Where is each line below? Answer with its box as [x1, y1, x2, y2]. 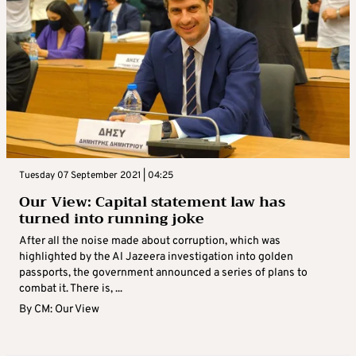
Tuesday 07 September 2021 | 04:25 [19, 169, 173, 183]
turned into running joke [19, 206, 204, 232]
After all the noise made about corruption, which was [19, 234, 281, 249]
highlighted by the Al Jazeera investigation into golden [19, 250, 293, 265]
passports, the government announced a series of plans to [19, 266, 308, 281]
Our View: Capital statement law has [19, 189, 285, 215]
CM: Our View [34, 303, 99, 317]
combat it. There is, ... [19, 282, 122, 296]
